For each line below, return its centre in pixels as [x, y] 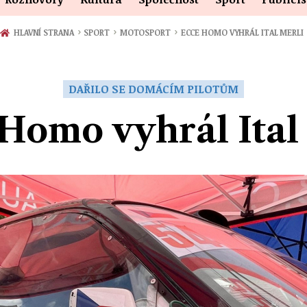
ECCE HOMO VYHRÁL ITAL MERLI [242, 33]
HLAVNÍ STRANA [44, 33]
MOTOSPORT [146, 33]
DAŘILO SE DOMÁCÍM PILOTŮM [153, 89]
